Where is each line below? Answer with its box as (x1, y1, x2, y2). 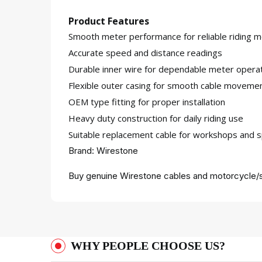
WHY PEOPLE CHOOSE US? (71, 239, 225, 252)
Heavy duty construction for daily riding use (68, 112, 243, 124)
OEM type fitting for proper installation (68, 96, 225, 108)
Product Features (68, 15, 149, 27)
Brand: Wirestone (68, 145, 138, 156)
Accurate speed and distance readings (68, 47, 222, 58)
